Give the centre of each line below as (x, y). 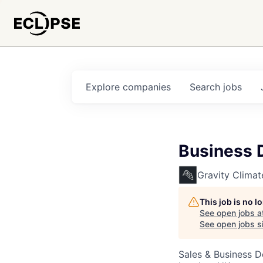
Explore (104, 87)
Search (206, 87)
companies (147, 87)
